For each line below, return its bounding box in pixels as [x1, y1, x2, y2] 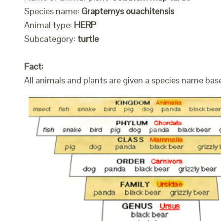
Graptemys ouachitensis [81, 5, 174, 17]
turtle [77, 33, 99, 44]
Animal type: [24, 19, 74, 31]
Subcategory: [24, 33, 77, 44]
